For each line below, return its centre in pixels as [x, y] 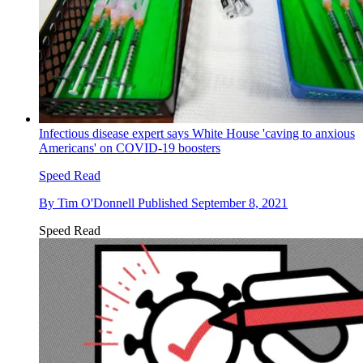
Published [164, 203]
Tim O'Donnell [96, 203]
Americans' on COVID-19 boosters [130, 147]
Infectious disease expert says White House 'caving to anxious [197, 133]
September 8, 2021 [239, 203]
